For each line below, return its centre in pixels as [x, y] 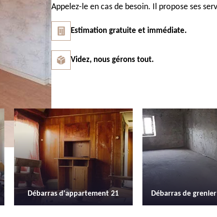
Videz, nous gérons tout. [112, 60]
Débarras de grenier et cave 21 [77, 194]
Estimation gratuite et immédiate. [129, 31]
